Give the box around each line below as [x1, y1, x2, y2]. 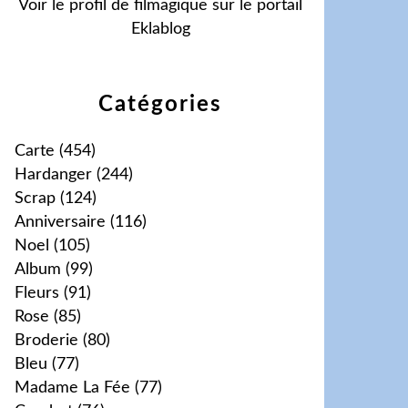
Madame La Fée [15, 380, 130, 396]
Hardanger [15, 167, 92, 183]
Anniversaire [15, 214, 106, 230]
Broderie [15, 332, 78, 349]
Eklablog [130, 21, 190, 37]
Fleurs [15, 285, 59, 301]
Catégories [98, 94, 222, 116]
